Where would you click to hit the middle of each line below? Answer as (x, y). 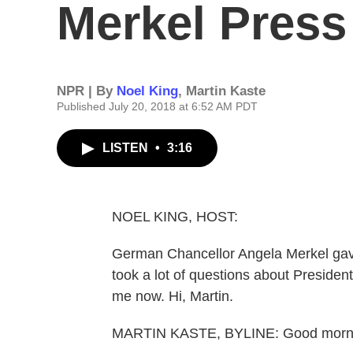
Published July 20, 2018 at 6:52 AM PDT (157, 106)
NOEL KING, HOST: (175, 217)
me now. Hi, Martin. (173, 296)
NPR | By (87, 91)
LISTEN (127, 148)
